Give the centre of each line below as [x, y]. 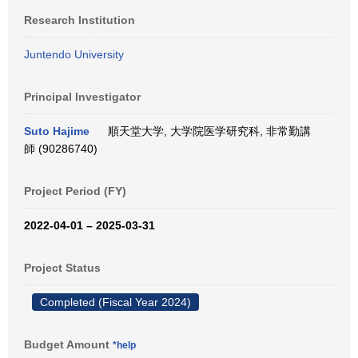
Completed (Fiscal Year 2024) [115, 302]
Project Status [62, 268]
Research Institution [80, 20]
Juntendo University [74, 54]
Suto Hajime [57, 131]
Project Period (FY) [75, 191]
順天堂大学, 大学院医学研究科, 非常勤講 [206, 131]
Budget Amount [68, 344]
